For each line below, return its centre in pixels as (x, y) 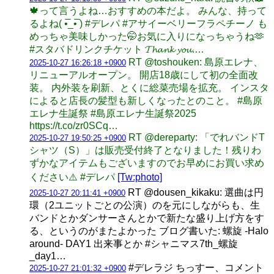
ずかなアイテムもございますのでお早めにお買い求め (147, 163)
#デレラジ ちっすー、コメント (195, 267)
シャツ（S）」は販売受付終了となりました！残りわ (145, 150)
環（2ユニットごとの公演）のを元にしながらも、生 (145, 205)
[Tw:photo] (140, 177)
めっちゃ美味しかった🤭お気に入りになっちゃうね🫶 (147, 36)
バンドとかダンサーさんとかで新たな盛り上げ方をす (147, 218)
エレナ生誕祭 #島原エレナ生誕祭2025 (113, 113)
